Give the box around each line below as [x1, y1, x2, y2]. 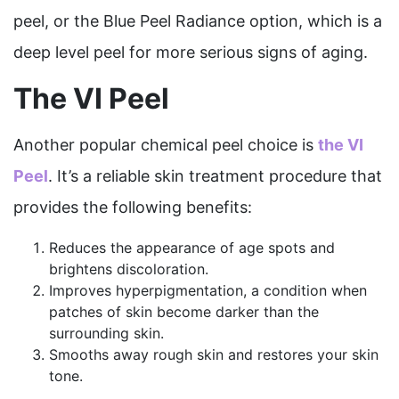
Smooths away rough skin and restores [49, 346, 313, 363]
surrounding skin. [49, 324, 164, 342]
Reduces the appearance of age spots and [49, 239, 335, 256]
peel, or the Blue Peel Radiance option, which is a [13, 12, 382, 30]
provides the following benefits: [13, 198, 252, 216]
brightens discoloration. [49, 260, 208, 278]
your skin [313, 346, 379, 363]
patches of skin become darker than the [49, 303, 319, 321]
